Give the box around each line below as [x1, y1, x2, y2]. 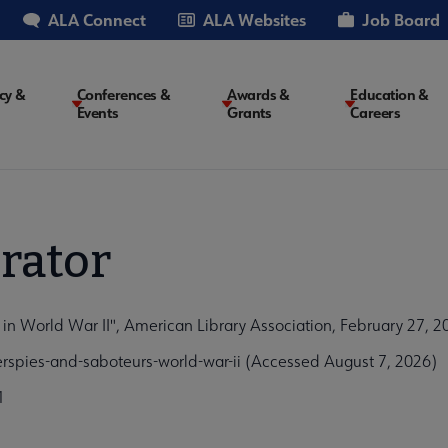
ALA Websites [203, 9, 306, 30]
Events [76, 103, 119, 123]
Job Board [362, 9, 440, 30]
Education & [350, 85, 429, 105]
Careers [350, 103, 401, 123]
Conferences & [76, 85, 171, 105]
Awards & [227, 85, 290, 105]
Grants [227, 103, 272, 123]
